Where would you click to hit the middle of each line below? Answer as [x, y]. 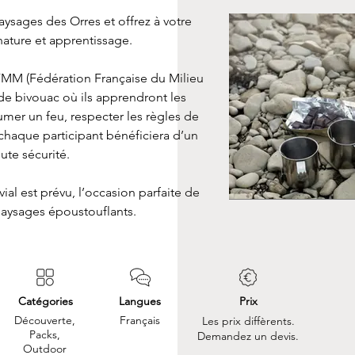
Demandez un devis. [248, 336]
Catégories [45, 301]
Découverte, [45, 320]
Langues [140, 301]
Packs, [45, 334]
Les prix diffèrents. [248, 321]
